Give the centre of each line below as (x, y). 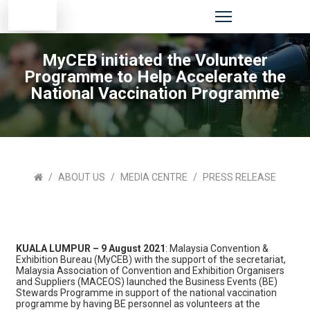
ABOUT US (82, 177)
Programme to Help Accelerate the (155, 77)
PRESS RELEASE (239, 177)
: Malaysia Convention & (217, 248)
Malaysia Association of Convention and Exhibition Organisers (150, 271)
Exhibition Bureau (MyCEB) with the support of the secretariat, (151, 259)
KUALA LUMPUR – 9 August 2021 (90, 248)
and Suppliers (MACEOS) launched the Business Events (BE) (146, 282)
